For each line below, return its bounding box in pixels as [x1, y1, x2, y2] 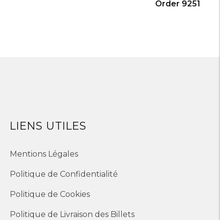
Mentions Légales [10, 149, 78, 159]
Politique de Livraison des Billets [10, 210, 135, 219]
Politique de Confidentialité [10, 169, 118, 179]
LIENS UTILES [10, 119, 86, 132]
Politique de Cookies [10, 190, 90, 199]
